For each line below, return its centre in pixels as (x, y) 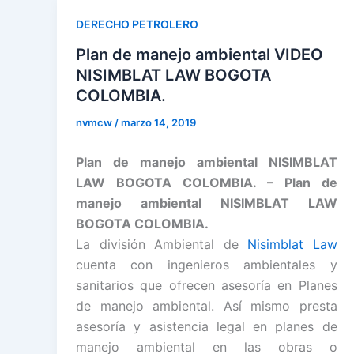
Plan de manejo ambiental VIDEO (200, 54)
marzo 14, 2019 (158, 122)
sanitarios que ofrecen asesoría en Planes (207, 285)
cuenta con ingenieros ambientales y (207, 264)
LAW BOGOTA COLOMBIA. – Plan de (207, 182)
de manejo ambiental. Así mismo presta (207, 305)
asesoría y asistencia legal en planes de (207, 326)
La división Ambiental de (162, 244)
